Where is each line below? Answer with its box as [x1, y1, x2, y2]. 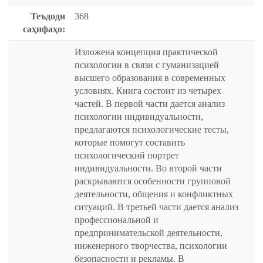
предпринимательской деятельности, [75, 228, 222, 238]
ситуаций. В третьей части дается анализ [75, 202, 238, 212]
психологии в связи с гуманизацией [75, 60, 219, 70]
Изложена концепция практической [75, 47, 218, 57]
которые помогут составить [75, 137, 185, 147]
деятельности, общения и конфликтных [75, 189, 233, 199]
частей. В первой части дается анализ [75, 99, 225, 109]
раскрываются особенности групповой [75, 176, 231, 186]
